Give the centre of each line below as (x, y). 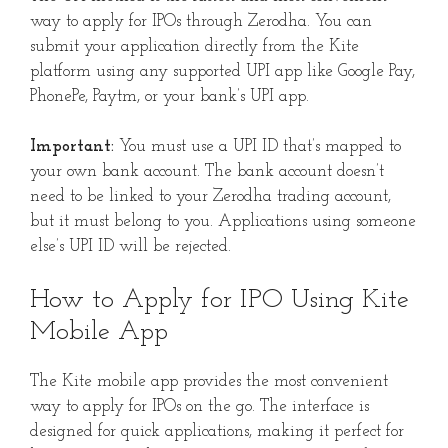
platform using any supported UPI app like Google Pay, (222, 71)
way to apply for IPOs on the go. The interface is (199, 406)
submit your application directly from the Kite (194, 46)
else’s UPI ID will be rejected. (130, 247)
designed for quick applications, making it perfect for (217, 431)
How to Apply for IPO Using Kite (219, 300)
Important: (72, 147)
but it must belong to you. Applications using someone (223, 222)
